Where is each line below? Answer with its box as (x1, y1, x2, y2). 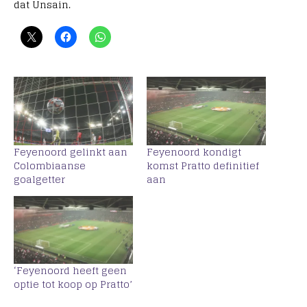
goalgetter (14, 170, 65, 188)
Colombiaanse (14, 156, 86, 174)
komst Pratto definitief (147, 156, 259, 174)
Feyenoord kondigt (147, 143, 241, 160)
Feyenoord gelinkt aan (14, 143, 127, 160)
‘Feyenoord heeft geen (14, 262, 127, 280)
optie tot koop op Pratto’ (14, 275, 132, 293)
